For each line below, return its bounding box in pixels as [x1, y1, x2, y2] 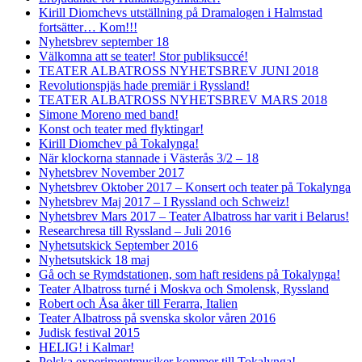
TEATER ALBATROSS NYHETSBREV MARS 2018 [39, 92, 327, 107]
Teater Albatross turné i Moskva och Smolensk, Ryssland [39, 281, 329, 296]
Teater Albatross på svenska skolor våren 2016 [39, 310, 276, 325]
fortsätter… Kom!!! [39, 19, 137, 34]
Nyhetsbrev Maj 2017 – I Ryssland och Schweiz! [39, 194, 289, 208]
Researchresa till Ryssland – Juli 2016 [39, 223, 231, 238]
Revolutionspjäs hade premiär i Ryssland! [39, 78, 250, 92]
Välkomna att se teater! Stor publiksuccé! [39, 48, 248, 63]
